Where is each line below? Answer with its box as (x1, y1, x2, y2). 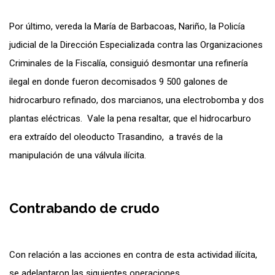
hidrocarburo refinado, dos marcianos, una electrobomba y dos (9, 94, 264, 106)
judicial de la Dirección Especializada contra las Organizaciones (9, 39, 263, 50)
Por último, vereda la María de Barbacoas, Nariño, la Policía (9, 20, 245, 32)
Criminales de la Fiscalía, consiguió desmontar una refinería (9, 57, 248, 69)
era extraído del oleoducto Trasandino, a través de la (9, 131, 223, 142)
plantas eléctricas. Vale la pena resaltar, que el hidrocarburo (9, 112, 251, 124)
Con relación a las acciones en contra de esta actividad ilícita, (9, 249, 257, 260)
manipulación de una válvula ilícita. (9, 149, 149, 161)
